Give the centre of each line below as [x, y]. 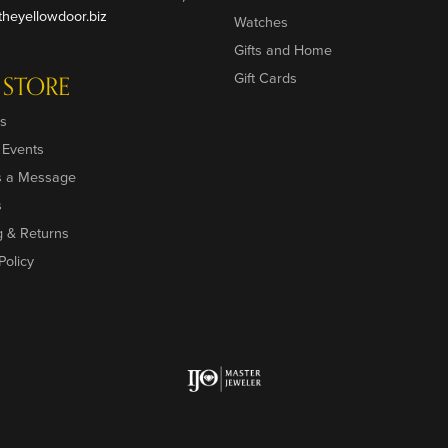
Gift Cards [265, 77]
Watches [261, 21]
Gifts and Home [283, 49]
